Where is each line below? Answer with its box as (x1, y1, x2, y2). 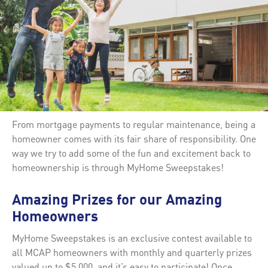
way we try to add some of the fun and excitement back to (12, 146, 251, 159)
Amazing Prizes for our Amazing (12, 193, 222, 208)
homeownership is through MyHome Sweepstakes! (12, 160, 224, 173)
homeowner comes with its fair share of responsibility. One (12, 132, 256, 145)
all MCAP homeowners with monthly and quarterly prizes (12, 245, 252, 258)
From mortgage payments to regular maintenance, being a (12, 117, 255, 130)
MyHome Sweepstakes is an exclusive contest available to (12, 231, 252, 244)
